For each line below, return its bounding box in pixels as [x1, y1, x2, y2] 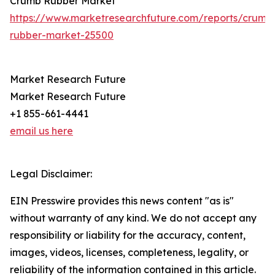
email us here [10, 125, 73, 137]
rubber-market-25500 [10, 29, 114, 42]
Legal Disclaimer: [10, 168, 92, 180]
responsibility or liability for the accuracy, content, [10, 229, 246, 242]
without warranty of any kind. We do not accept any [10, 212, 257, 225]
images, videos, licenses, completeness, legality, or [10, 246, 249, 259]
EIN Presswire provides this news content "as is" [10, 195, 234, 207]
